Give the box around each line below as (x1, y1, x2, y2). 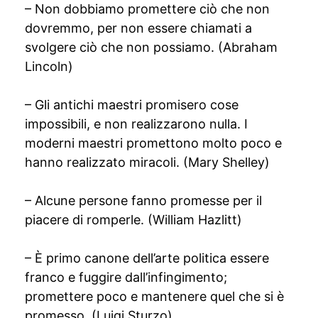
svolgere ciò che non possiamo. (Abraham (25, 40, 278, 55)
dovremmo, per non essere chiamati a (25, 21, 252, 35)
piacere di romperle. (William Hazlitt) (25, 212, 242, 227)
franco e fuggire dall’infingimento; (25, 270, 227, 285)
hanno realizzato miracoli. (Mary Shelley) (25, 155, 270, 170)
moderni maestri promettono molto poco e (25, 136, 282, 150)
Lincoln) (25, 59, 73, 74)
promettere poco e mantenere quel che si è (25, 289, 284, 304)
